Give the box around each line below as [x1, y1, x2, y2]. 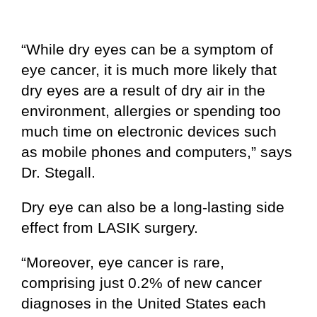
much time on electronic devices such [21, 123, 277, 140]
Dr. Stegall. [21, 164, 96, 181]
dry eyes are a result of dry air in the [21, 82, 265, 99]
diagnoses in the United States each [21, 295, 266, 312]
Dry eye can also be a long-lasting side [21, 199, 284, 216]
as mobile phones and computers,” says [21, 144, 292, 161]
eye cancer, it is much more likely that [21, 62, 277, 79]
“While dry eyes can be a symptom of [21, 41, 273, 58]
